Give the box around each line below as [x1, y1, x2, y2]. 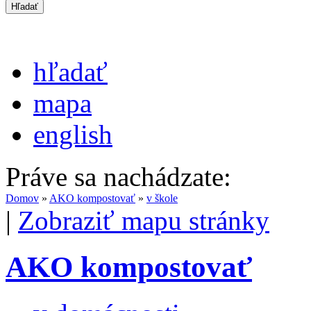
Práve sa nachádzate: [6, 161, 231, 192]
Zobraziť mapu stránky [18, 205, 269, 235]
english [33, 119, 112, 149]
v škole [146, 192, 178, 204]
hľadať [33, 56, 108, 87]
